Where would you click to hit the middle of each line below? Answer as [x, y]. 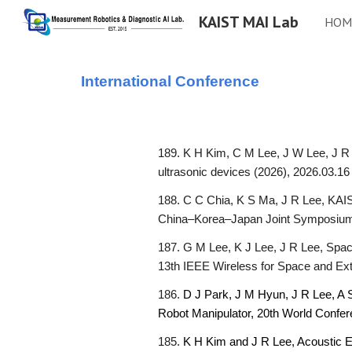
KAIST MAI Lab [249, 22]
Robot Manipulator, [208, 313]
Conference [217, 81]
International [128, 81]
